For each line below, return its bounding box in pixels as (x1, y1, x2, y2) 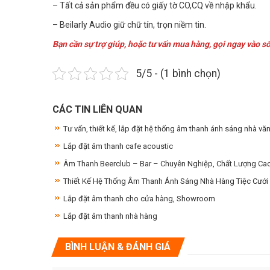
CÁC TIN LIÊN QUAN (52, 103, 142, 115)
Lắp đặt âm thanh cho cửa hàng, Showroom (63, 193, 215, 203)
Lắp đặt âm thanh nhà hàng (63, 211, 157, 221)
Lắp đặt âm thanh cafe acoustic (63, 141, 173, 151)
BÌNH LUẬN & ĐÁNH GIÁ (65, 240, 171, 253)
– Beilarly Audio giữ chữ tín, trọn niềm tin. (52, 19, 206, 30)
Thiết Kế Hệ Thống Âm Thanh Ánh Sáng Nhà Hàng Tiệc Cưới (63, 176, 268, 186)
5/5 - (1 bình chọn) (135, 67, 221, 80)
